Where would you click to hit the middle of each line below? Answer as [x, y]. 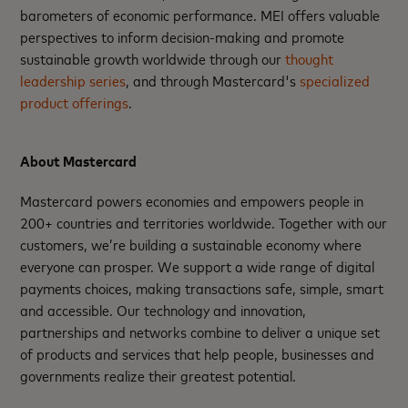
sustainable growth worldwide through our [153, 58]
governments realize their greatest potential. [158, 375]
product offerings [75, 102]
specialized [335, 80]
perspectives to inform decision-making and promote [183, 36]
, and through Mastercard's [213, 80]
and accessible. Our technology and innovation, [163, 309]
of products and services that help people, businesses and [198, 353]
